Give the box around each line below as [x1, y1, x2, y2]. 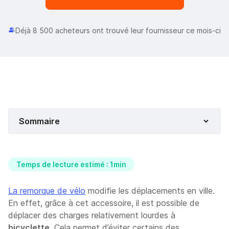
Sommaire [19, 116, 60, 126]
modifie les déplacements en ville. [85, 185, 215, 196]
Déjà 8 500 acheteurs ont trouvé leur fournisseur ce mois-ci [15, 26, 221, 35]
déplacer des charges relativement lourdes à [8, 210, 175, 220]
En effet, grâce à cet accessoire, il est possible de [8, 197, 199, 208]
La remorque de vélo [8, 185, 85, 196]
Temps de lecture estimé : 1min [16, 159, 126, 169]
